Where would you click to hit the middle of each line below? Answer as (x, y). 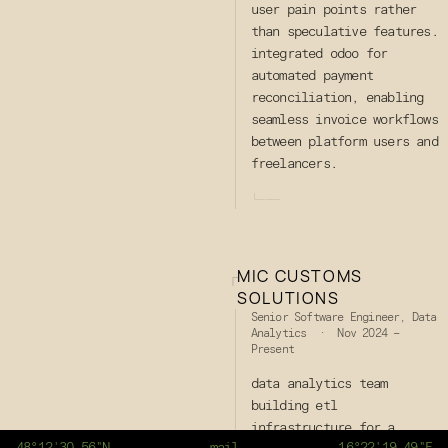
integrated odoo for (319, 54)
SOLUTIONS (288, 297)
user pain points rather (333, 10)
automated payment (311, 76)
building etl (293, 405)
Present (272, 348)
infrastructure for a (322, 427)
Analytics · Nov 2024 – (325, 332)
